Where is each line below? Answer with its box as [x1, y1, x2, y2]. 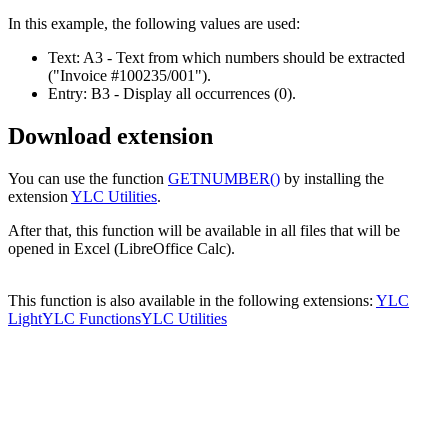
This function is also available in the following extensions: [8, 292, 376, 310]
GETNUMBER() [168, 170, 280, 188]
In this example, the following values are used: [8, 15, 300, 33]
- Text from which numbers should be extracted [103, 49, 405, 67]
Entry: [48, 85, 87, 103]
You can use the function [8, 170, 168, 188]
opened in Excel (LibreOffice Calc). [8, 240, 235, 258]
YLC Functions [42, 310, 141, 328]
